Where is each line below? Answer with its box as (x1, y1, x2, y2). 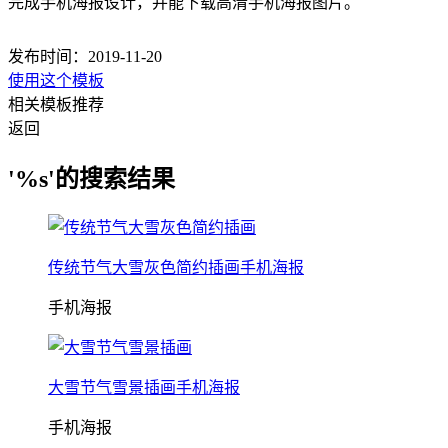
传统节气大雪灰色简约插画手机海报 (48, 258, 304, 276)
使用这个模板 (8, 72, 104, 89)
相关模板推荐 (8, 96, 104, 113)
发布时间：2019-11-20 (8, 48, 162, 65)
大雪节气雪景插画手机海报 (48, 378, 240, 396)
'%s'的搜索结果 (8, 165, 175, 192)
